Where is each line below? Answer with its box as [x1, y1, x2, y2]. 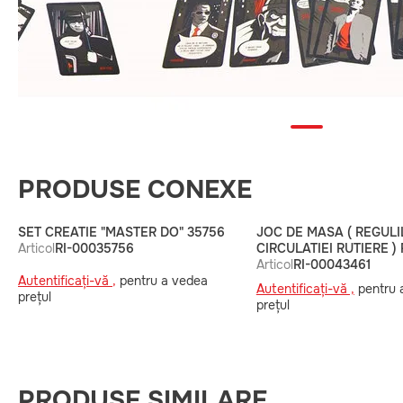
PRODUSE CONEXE [18, 174, 252, 206]
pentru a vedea [116, 273, 208, 289]
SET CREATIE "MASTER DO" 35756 [18, 224, 225, 240]
